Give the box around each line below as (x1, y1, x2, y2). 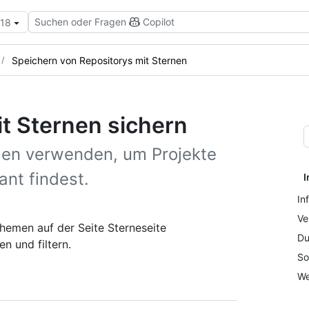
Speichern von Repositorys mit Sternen (12, 54, 187, 66)
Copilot (143, 16, 175, 28)
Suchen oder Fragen (34, 16, 126, 28)
